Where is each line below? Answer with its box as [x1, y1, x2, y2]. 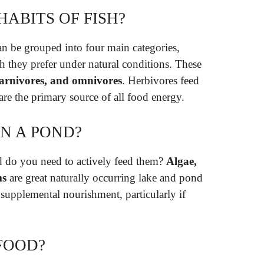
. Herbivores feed [122, 74, 199, 87]
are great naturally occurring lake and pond [6, 171, 203, 184]
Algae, [166, 154, 197, 167]
